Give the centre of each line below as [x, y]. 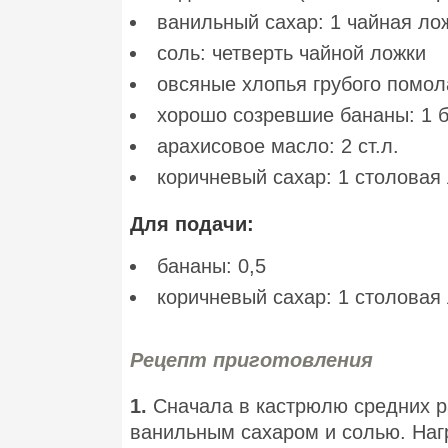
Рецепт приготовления [251, 360]
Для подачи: [192, 224]
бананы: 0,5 [211, 266]
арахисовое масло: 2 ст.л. [278, 146]
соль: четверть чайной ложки [291, 53]
